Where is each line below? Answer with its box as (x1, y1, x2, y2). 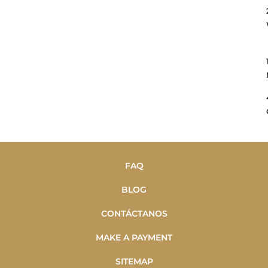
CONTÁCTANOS (100, 208, 167, 219)
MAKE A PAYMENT (96, 232, 172, 243)
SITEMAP (115, 255, 153, 267)
